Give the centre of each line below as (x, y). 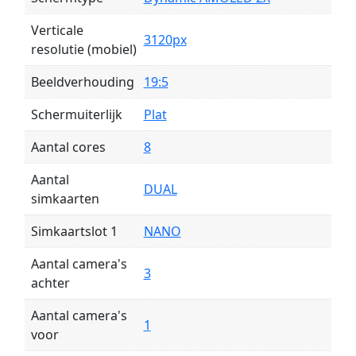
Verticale (57, 31)
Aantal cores (68, 147)
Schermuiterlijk (76, 115)
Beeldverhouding (82, 82)
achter (50, 283)
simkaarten (65, 199)
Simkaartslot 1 (74, 232)
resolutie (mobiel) (83, 50)
